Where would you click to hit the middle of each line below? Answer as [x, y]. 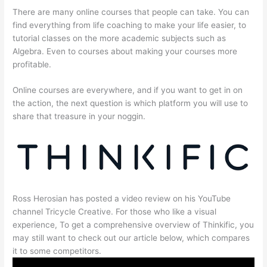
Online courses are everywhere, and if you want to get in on [128, 90]
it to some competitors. [57, 251]
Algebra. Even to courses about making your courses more [125, 51]
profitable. [32, 64]
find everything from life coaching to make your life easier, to [130, 25]
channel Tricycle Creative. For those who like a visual [115, 211]
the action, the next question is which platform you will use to [131, 103]
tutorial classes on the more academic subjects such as [119, 38]
